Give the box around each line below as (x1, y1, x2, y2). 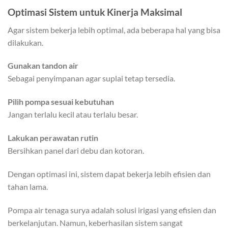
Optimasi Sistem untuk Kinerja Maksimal (8, 6, 182, 18)
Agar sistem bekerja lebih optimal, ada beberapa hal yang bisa (8, 24, 220, 35)
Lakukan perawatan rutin (8, 133, 98, 143)
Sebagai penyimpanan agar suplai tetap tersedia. (8, 73, 175, 83)
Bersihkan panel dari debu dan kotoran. (8, 146, 144, 156)
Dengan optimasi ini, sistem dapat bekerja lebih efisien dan (8, 168, 211, 179)
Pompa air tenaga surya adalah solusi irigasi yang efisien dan (8, 205, 216, 215)
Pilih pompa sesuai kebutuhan (8, 97, 114, 107)
